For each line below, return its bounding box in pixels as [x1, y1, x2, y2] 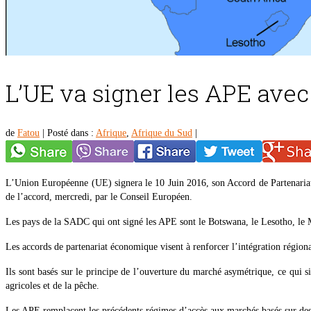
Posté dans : [47, 128, 96, 139]
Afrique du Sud [131, 128, 192, 139]
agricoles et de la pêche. [6, 280, 99, 292]
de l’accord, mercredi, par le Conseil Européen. [6, 192, 192, 203]
